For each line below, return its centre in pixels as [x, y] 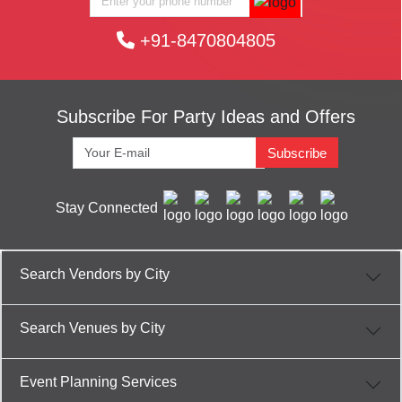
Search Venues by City [92, 328]
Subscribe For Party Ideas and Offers [205, 116]
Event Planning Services [98, 381]
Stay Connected [107, 207]
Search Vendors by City [95, 274]
